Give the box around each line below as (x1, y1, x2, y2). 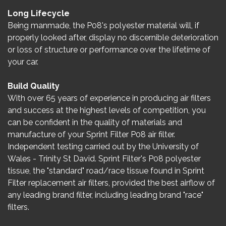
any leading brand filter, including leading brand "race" (8, 190, 203, 200)
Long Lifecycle (8, 9, 70, 18)
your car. (8, 57, 38, 67)
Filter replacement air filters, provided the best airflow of (8, 178, 215, 188)
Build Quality (8, 81, 60, 91)
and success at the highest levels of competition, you (8, 105, 206, 115)
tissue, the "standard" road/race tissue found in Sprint (8, 166, 204, 176)
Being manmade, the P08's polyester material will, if (8, 21, 199, 30)
